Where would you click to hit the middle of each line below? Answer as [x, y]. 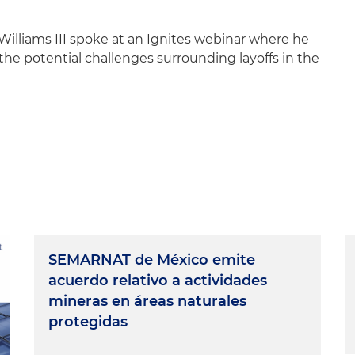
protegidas [88, 321]
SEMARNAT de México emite [152, 260]
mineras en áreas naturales [148, 301]
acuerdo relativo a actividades [158, 280]
